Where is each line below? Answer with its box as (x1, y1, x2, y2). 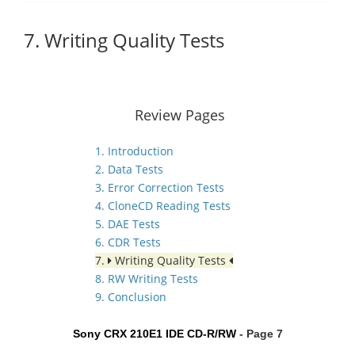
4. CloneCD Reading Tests (95, 198, 231, 213)
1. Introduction (95, 143, 174, 158)
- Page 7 (239, 327, 283, 340)
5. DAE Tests (95, 216, 160, 231)
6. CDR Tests (95, 235, 161, 250)
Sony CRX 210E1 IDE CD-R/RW (72, 327, 239, 340)
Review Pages (135, 105, 225, 124)
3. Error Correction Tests (95, 180, 224, 195)
